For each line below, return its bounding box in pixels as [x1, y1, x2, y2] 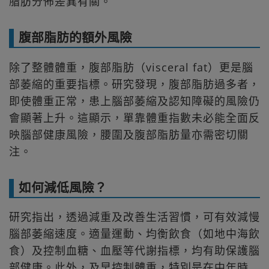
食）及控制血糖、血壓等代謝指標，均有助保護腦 [9, 243, 260, 258]
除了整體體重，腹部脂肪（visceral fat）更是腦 [9, 59, 253, 74]
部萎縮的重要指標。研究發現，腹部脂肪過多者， [9, 76, 260, 91]
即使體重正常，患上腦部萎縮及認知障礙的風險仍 [9, 93, 260, 108]
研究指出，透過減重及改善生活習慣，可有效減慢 [9, 209, 260, 224]
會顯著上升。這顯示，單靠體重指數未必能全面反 [9, 110, 260, 125]
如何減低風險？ [19, 178, 107, 196]
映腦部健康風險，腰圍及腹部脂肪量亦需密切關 [9, 127, 249, 142]
